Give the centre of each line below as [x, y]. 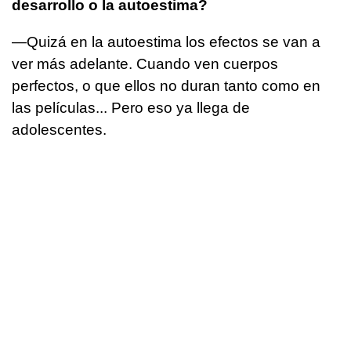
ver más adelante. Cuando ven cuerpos [145, 63]
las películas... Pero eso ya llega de [131, 107]
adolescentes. [59, 129]
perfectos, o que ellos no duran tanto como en [166, 85]
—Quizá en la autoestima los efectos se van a [166, 42]
